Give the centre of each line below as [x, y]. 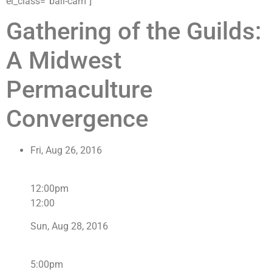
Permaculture [79, 90]
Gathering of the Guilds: [134, 32]
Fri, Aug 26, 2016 [66, 151]
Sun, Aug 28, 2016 [69, 226]
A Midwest [64, 61]
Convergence [77, 119]
